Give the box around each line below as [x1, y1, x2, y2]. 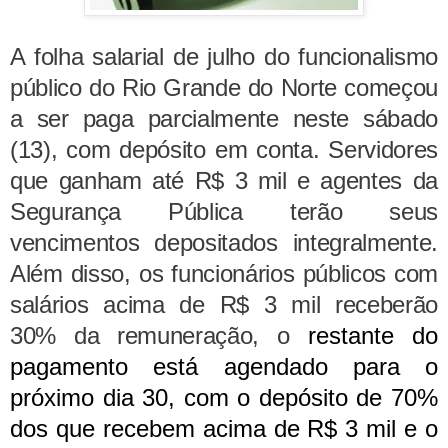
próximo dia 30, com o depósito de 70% [10, 384, 438, 412]
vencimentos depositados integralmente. [10, 229, 438, 257]
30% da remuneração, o [10, 322, 290, 350]
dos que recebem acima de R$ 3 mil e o [10, 415, 438, 443]
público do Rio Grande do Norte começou [10, 74, 438, 102]
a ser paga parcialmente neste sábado [10, 105, 438, 133]
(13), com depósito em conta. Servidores [10, 136, 438, 164]
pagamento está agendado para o [10, 353, 438, 381]
